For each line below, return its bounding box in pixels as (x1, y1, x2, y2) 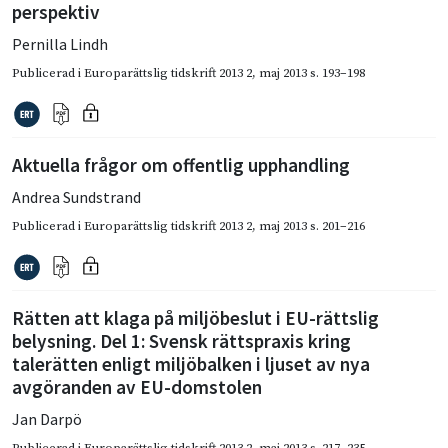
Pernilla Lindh (12, 33, 108, 54)
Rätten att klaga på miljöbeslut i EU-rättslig (12, 305, 379, 330)
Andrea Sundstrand (12, 186, 141, 207)
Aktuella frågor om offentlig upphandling (12, 152, 350, 177)
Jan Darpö (12, 408, 82, 429)
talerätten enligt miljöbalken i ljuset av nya (12, 351, 370, 376)
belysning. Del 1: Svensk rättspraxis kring (12, 328, 351, 353)
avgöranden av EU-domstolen (12, 374, 262, 399)
